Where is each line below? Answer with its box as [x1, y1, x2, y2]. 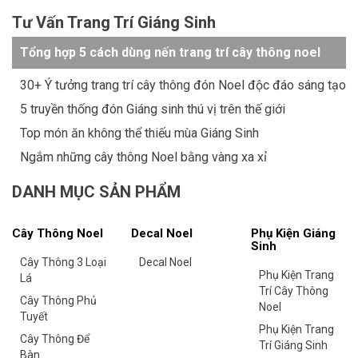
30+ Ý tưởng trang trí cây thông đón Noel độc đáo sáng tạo [20, 77, 346, 93]
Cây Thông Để [20, 332, 89, 345]
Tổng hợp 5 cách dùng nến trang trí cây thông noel [20, 44, 320, 60]
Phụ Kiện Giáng [250, 225, 336, 241]
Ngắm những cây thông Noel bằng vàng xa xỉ [20, 149, 267, 165]
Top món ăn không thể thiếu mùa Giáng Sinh [20, 125, 259, 141]
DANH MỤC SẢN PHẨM [12, 181, 181, 201]
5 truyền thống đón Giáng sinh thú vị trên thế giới [20, 101, 285, 117]
